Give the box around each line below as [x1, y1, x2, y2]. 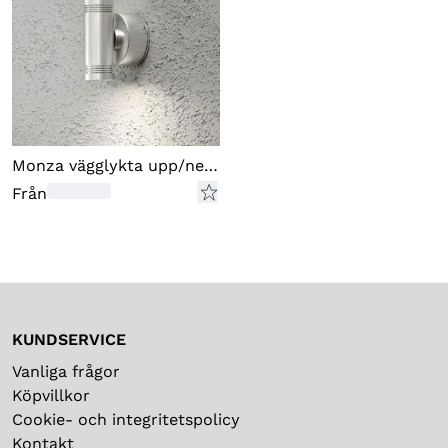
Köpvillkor [12, 386, 90, 405]
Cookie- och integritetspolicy [12, 410, 240, 429]
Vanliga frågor [12, 362, 120, 381]
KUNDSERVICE [12, 330, 126, 349]
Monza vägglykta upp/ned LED [204, 156, 218, 175]
